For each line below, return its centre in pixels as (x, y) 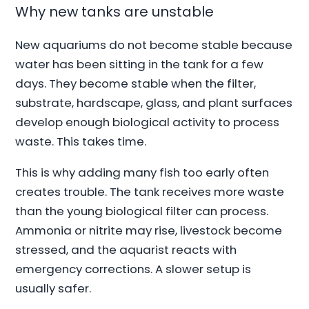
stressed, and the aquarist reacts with (126, 250)
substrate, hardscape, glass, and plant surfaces (154, 103)
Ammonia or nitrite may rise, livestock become (149, 231)
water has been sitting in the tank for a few (140, 64)
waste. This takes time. (81, 142)
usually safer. (53, 289)
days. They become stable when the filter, (136, 84)
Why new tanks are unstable (115, 12)
